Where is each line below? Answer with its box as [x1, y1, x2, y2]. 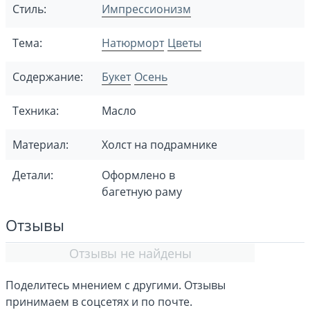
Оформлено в [102, 167, 175, 183]
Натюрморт [102, 35, 164, 51]
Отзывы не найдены [69, 244, 192, 262]
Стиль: [12, 1, 46, 17]
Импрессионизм [102, 1, 191, 17]
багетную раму [102, 184, 182, 199]
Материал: [12, 137, 69, 152]
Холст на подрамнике [102, 137, 217, 152]
